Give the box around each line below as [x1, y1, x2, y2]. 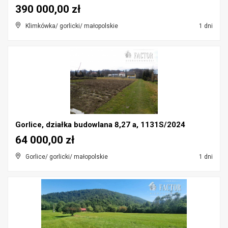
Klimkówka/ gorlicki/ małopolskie [25, 22, 118, 30]
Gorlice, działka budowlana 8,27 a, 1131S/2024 [15, 120, 185, 129]
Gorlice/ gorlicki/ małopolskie [25, 153, 108, 160]
